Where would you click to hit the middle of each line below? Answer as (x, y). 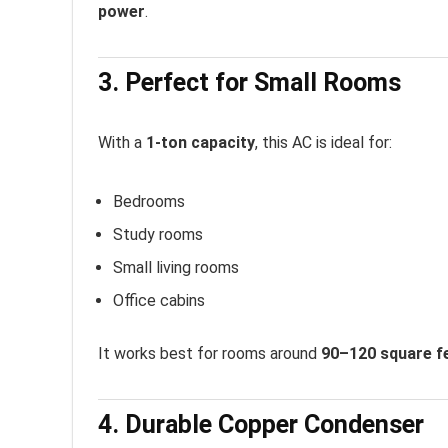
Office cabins (159, 300)
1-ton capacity (200, 142)
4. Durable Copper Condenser (261, 424)
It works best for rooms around (209, 353)
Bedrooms (149, 201)
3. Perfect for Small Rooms (249, 82)
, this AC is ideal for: (323, 142)
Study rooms (158, 234)
